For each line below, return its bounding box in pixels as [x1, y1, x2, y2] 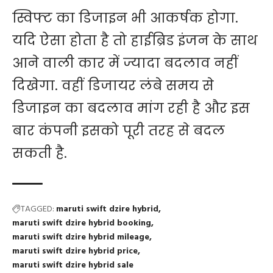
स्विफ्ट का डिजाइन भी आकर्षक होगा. [12, 9, 238, 28]
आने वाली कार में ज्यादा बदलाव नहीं [12, 54, 238, 73]
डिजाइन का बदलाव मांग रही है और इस [12, 99, 250, 118]
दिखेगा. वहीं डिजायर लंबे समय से [12, 76, 214, 96]
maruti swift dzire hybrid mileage [12, 230, 149, 245]
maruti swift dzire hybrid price [12, 244, 138, 259]
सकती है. [12, 144, 67, 163]
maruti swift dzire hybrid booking [12, 216, 151, 231]
